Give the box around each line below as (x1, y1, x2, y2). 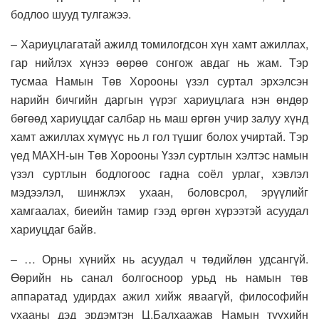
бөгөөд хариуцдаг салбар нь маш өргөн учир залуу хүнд (11, 110, 308, 127)
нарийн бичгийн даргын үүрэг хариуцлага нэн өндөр (11, 91, 308, 108)
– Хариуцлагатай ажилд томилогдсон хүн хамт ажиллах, (11, 36, 308, 53)
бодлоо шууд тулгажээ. (11, 6, 131, 23)
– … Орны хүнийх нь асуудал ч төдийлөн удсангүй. (11, 251, 308, 268)
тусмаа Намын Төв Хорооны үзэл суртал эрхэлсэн (11, 73, 308, 90)
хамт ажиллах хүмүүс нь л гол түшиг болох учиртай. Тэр (11, 128, 308, 145)
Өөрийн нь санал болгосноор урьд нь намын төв (11, 269, 308, 286)
